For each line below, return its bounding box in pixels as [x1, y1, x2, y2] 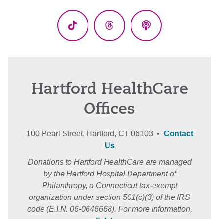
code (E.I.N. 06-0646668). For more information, [27, 205, 192, 213]
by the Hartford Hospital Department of [43, 170, 176, 178]
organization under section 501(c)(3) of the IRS [29, 193, 190, 201]
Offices [84, 102, 135, 118]
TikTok [72, 26, 103, 38]
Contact [163, 130, 193, 138]
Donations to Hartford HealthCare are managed [27, 158, 192, 166]
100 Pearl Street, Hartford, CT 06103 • [26, 130, 164, 138]
